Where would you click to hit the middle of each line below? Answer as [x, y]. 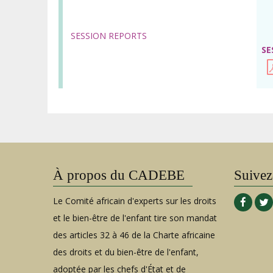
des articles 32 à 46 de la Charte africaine [134, 235]
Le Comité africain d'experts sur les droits [135, 201]
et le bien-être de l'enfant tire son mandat [135, 218]
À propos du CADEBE [119, 175]
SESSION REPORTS [109, 36]
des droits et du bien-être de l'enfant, [126, 252]
